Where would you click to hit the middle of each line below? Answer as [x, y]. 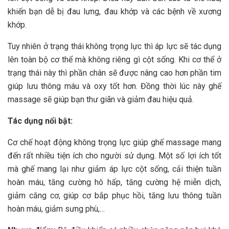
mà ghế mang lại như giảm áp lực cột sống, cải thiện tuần [114, 169]
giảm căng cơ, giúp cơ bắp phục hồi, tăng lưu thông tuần [114, 196]
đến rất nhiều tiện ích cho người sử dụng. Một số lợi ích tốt [114, 156]
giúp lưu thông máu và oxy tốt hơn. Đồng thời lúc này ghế [114, 86]
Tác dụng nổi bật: [40, 121]
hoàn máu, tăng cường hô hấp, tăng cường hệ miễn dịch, [114, 182]
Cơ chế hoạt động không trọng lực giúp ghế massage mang [114, 143]
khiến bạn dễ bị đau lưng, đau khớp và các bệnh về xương [114, 12]
